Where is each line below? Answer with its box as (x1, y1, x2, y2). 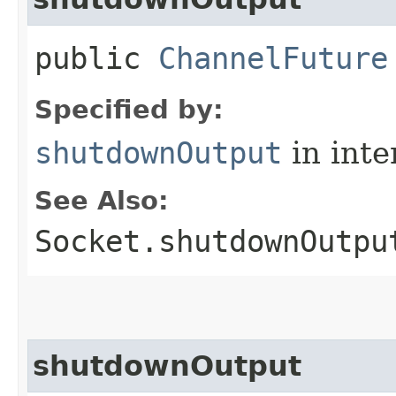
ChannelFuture (158, 40, 388, 76)
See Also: (34, 185, 169, 216)
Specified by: (34, 94, 224, 125)
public (34, 40, 158, 76)
